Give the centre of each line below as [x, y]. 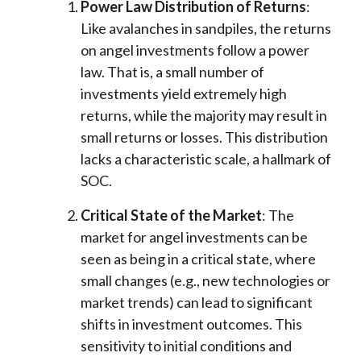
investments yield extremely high [183, 94]
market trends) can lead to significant [196, 303]
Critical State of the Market [171, 216]
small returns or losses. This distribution [204, 137]
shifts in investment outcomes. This [191, 324]
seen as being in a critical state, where [198, 259]
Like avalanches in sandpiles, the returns [205, 29]
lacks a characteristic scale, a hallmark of [205, 159]
